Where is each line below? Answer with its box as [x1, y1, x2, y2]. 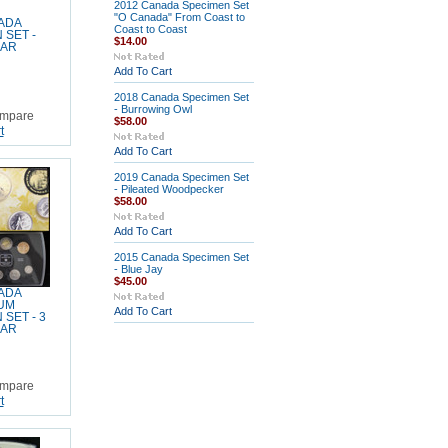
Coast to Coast [113, 23, 187, 35]
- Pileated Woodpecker [113, 183, 224, 195]
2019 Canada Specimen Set [113, 171, 249, 183]
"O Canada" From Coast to [113, 11, 245, 23]
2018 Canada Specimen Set [113, 91, 249, 103]
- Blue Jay [113, 263, 163, 275]
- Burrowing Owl [113, 103, 192, 115]
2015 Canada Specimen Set [113, 251, 249, 263]
